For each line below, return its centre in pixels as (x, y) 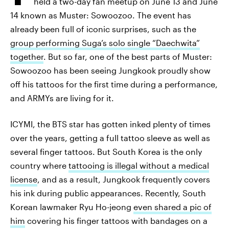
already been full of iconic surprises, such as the (103, 29)
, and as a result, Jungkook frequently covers (124, 179)
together (27, 56)
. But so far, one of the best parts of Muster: (128, 56)
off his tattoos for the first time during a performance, (114, 84)
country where (39, 165)
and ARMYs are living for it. (62, 98)
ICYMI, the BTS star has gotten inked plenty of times (110, 124)
